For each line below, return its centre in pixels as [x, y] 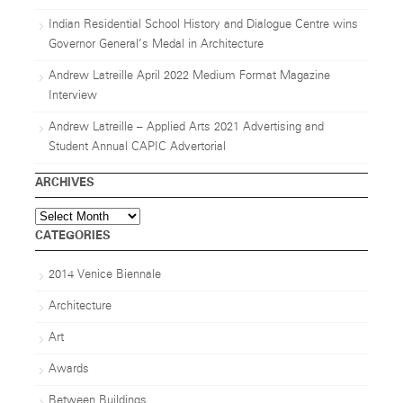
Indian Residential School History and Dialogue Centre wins [203, 25]
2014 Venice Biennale [104, 275]
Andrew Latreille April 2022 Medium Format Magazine [189, 76]
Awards [68, 370]
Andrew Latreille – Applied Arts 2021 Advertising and [186, 128]
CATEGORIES [72, 236]
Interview [72, 96]
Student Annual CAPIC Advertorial [137, 148]
